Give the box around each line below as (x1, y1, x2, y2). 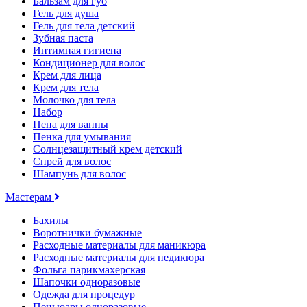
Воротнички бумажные (33, 226, 142, 238)
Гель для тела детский (33, 19, 135, 32)
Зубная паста (33, 32, 93, 44)
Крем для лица (33, 69, 101, 81)
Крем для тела (33, 81, 99, 93)
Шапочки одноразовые (33, 275, 140, 288)
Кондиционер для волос (33, 56, 145, 69)
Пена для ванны (33, 118, 108, 130)
